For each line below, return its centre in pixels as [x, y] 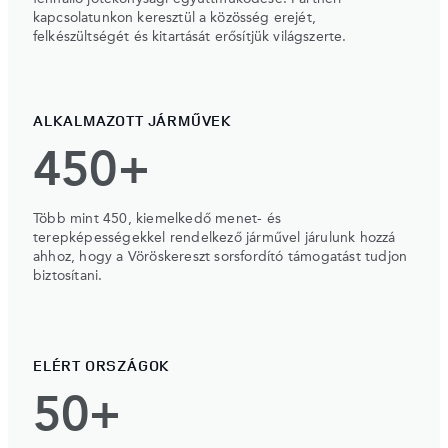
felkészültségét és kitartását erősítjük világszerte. [190, 36]
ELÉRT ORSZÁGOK [102, 365]
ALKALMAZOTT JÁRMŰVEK [132, 120]
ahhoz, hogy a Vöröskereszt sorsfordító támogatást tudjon [220, 256]
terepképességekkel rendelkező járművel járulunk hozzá [214, 237]
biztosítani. [68, 275]
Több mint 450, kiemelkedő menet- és [157, 218]
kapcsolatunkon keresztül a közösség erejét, [174, 17]
